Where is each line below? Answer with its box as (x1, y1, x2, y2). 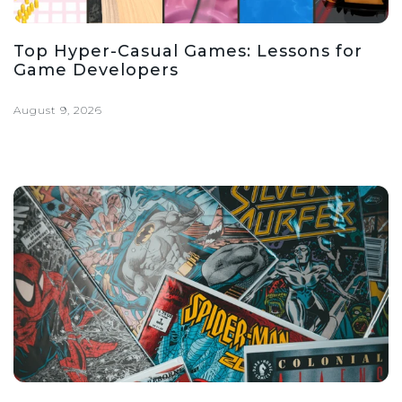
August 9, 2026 (13, 102, 102, 117)
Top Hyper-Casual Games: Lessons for (13, 40, 363, 61)
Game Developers (13, 59, 179, 80)
